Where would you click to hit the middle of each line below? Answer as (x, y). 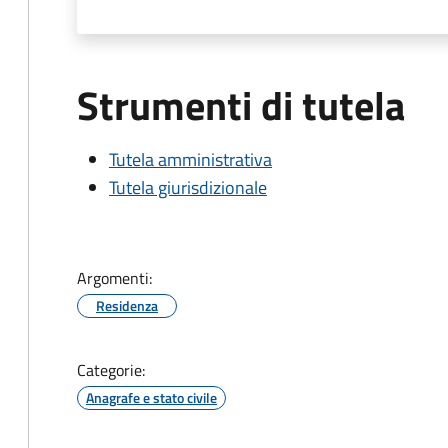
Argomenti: (114, 278)
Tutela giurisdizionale (188, 187)
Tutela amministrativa (190, 159)
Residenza (127, 305)
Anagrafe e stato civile (151, 397)
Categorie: (111, 370)
